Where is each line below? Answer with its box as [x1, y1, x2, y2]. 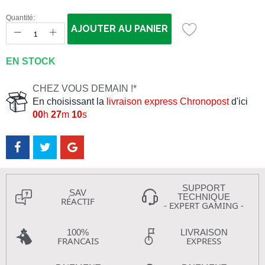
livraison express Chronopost [106, 96, 229, 106]
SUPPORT [182, 183, 225, 193]
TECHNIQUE [177, 192, 230, 202]
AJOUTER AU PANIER [71, 23, 168, 34]
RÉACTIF [61, 195, 95, 207]
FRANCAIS [57, 235, 99, 247]
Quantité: [6, 14, 35, 22]
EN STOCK [6, 56, 56, 66]
